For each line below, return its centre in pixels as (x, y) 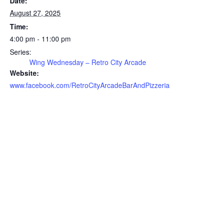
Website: (24, 73)
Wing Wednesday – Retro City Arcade (88, 62)
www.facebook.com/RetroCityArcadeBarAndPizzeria (90, 85)
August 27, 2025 (35, 13)
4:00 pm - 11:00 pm (40, 39)
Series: (21, 52)
